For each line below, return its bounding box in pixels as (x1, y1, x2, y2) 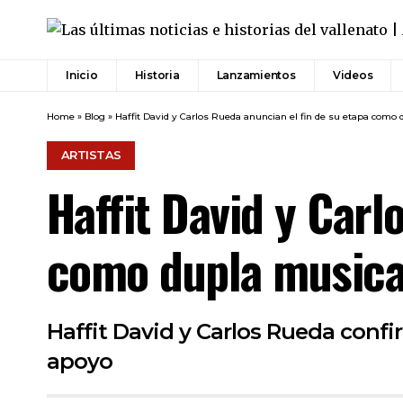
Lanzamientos (216, 68, 296, 83)
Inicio (66, 68, 98, 83)
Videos (332, 68, 373, 83)
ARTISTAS (60, 148, 121, 163)
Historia (134, 68, 180, 83)
